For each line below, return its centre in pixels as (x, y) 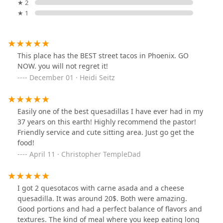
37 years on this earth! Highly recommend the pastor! (107, 122)
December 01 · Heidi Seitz (72, 78)
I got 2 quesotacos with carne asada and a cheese (101, 188)
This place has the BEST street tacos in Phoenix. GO (103, 56)
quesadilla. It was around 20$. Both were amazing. (102, 199)
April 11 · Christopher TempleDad (85, 154)
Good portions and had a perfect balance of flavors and (110, 209)
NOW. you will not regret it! (63, 66)
